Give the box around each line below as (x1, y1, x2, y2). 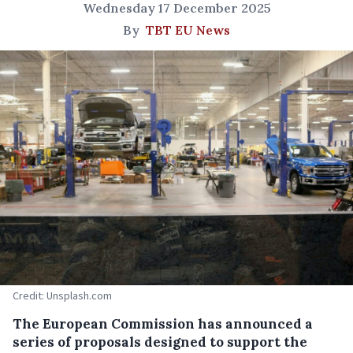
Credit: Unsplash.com (13, 288, 112, 303)
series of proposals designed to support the (13, 333, 307, 351)
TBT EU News (146, 22, 230, 38)
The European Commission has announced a (13, 315, 313, 333)
